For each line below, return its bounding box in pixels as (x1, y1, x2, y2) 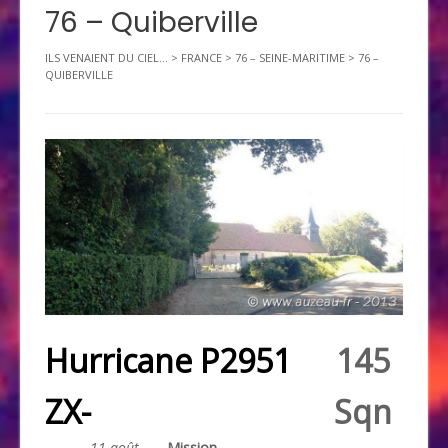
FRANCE (181, 49, 222, 65)
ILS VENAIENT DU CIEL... (45, 49, 168, 65)
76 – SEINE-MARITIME (235, 49, 345, 65)
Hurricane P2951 (45, 339, 291, 383)
